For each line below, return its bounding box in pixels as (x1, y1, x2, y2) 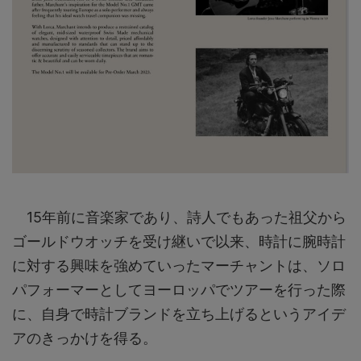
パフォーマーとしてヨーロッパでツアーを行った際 (12, 281, 346, 299)
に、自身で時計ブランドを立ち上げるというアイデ (12, 305, 346, 323)
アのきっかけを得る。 (12, 330, 157, 347)
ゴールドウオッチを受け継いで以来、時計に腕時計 (12, 233, 346, 251)
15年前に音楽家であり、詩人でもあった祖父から (12, 209, 346, 226)
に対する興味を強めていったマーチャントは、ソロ (12, 257, 346, 275)
